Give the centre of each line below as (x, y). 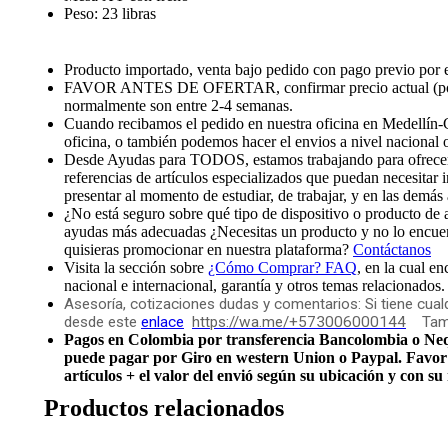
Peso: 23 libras (110, 13)
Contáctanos (392, 249)
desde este (102, 322)
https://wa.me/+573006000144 (299, 322)
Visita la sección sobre (136, 267)
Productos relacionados (164, 408)
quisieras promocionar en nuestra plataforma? (208, 249)
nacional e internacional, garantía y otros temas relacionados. (254, 285)
